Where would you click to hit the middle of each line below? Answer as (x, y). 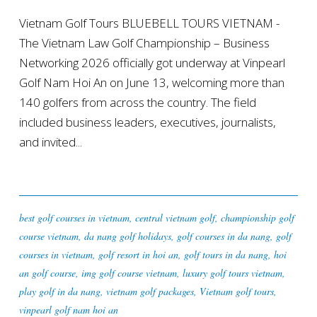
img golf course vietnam (129, 273)
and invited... (50, 142)
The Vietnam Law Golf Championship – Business (144, 43)
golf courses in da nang (223, 236)
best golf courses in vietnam (74, 218)
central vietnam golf (175, 218)
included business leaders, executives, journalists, (147, 122)
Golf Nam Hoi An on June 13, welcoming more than (151, 83)
